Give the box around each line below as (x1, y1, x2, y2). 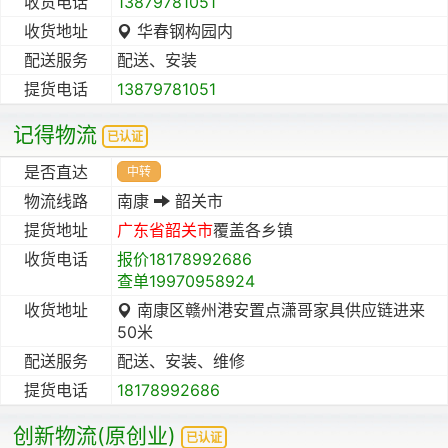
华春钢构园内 (132, 20, 233, 41)
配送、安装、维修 (117, 350, 245, 371)
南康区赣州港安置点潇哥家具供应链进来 (132, 299, 425, 320)
